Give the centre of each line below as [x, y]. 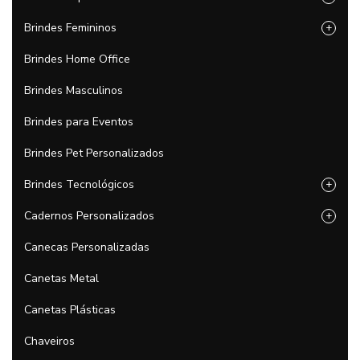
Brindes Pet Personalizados [94, 153]
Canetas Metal [61, 278]
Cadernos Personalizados [89, 216]
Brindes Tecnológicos [79, 184]
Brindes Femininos [70, 28]
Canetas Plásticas [70, 310]
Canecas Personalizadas [87, 247]
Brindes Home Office [77, 59]
